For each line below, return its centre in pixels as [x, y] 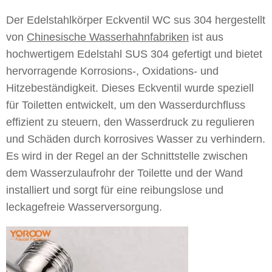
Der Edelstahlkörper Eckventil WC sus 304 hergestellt [136, 20]
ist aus [206, 37]
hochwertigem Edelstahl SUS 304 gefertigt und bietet [134, 54]
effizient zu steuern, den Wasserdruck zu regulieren [130, 122]
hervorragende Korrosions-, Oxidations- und [112, 71]
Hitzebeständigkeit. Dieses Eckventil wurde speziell [130, 88]
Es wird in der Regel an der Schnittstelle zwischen [127, 156]
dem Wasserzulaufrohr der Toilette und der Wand [124, 173]
